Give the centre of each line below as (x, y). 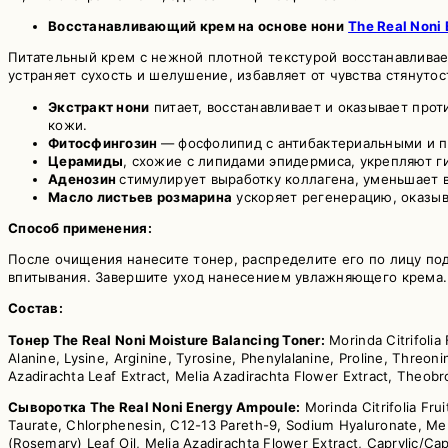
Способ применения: (82, 227)
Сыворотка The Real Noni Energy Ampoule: (154, 406)
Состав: (35, 308)
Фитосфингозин (104, 142)
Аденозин (84, 178)
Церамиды (86, 160)
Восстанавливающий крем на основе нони (196, 26)
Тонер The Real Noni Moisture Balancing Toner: (166, 339)
